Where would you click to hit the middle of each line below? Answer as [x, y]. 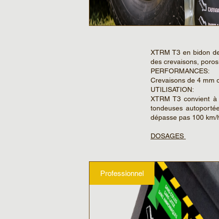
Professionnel [122, 173]
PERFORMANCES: [182, 71]
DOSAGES [168, 136]
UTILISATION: [172, 89]
